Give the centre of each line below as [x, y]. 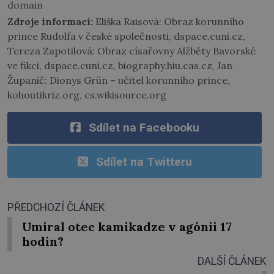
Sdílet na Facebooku [144, 127]
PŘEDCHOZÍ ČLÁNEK [56, 207]
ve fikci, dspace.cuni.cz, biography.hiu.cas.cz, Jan [120, 65]
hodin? [43, 241]
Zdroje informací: [50, 21]
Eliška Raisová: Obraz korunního [168, 21]
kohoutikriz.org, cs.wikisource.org [87, 94]
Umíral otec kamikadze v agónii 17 [127, 226]
